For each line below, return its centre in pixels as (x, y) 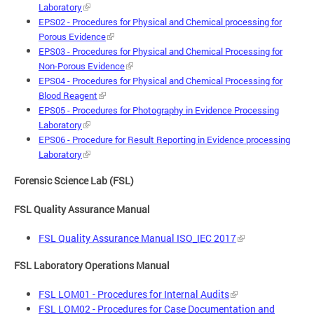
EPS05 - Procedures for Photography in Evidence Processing (159, 110)
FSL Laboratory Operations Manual (93, 265)
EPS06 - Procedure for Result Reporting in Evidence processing (164, 139)
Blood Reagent (68, 95)
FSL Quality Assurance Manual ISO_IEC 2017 (137, 238)
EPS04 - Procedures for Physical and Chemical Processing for (161, 80)
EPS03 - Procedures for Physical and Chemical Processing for (161, 51)
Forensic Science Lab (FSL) (74, 181)
